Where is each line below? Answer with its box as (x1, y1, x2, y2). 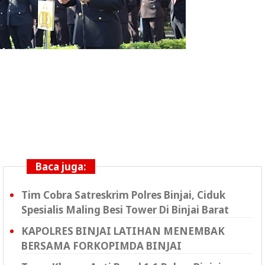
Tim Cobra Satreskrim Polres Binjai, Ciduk (21, 188, 225, 202)
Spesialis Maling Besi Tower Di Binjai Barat (21, 203, 229, 216)
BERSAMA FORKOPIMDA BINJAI (21, 239, 182, 253)
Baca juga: (35, 160, 86, 173)
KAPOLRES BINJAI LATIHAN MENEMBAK (21, 224, 225, 238)
